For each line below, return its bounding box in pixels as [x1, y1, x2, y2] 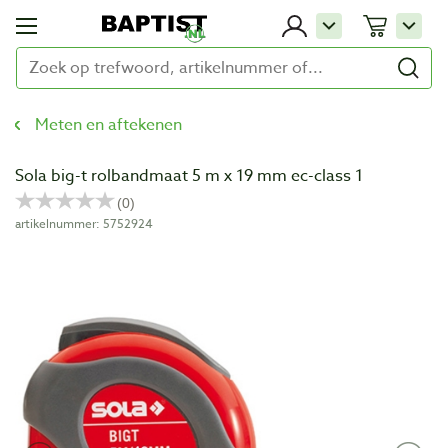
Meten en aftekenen [35, 113, 182, 137]
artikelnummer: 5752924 [15, 215, 153, 232]
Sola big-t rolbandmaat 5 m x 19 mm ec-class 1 [15, 164, 363, 188]
